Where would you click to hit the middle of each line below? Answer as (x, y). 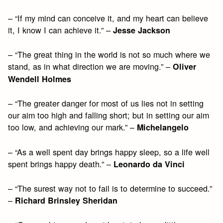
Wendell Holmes (40, 79)
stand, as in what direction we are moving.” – (91, 66)
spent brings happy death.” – (61, 164)
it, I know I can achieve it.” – (61, 30)
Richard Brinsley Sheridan (66, 200)
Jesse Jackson (142, 30)
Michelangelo (163, 127)
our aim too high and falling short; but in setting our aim (109, 115)
